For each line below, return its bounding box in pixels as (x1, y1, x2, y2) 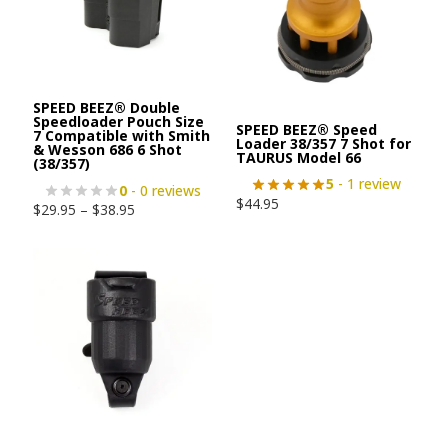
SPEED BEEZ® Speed (236, 119, 377, 139)
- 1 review (333, 174, 401, 193)
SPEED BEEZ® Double (33, 98, 180, 118)
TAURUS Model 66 (236, 147, 361, 167)
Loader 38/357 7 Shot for (236, 133, 411, 153)
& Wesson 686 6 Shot (33, 140, 182, 160)
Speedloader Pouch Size (33, 112, 204, 132)
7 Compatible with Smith (33, 126, 210, 146)
